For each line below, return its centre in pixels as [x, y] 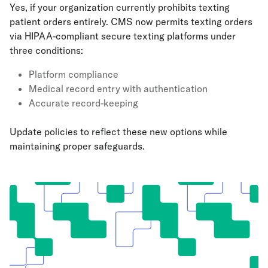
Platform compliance [74, 74]
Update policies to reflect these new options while [118, 131]
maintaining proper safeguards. [77, 146]
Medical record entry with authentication [118, 88]
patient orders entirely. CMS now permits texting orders [131, 21]
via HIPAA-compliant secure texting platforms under [123, 36]
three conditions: [46, 50]
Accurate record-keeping [83, 103]
